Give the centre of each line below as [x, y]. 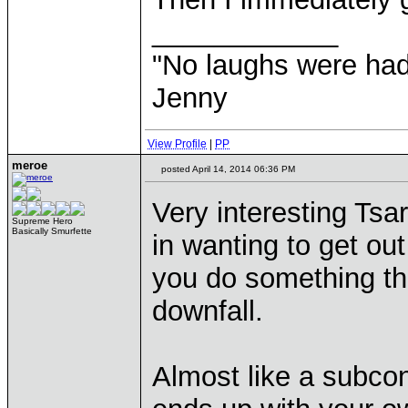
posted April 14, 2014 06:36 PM [227, 169]
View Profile [177, 144]
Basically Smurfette [52, 231]
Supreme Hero [42, 221]
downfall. [208, 311]
